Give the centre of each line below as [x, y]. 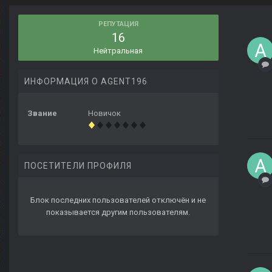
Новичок [104, 114]
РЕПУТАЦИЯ [118, 24]
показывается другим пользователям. [118, 212]
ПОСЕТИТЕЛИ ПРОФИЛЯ [78, 166]
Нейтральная [118, 51]
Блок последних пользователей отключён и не [118, 200]
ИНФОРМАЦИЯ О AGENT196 [86, 82]
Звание [42, 114]
